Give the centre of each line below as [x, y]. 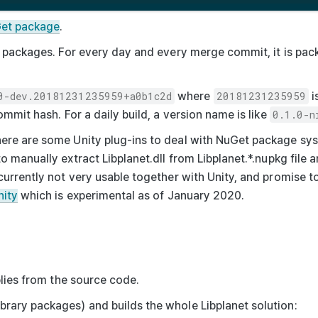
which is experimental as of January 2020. [131, 195]
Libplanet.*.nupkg [242, 158]
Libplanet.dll [134, 158]
